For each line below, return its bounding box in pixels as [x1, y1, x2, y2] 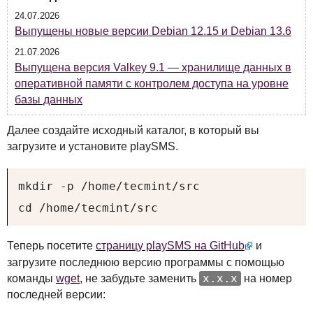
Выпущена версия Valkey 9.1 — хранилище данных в [15, 61, 291, 73]
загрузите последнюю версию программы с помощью [7, 256, 284, 269]
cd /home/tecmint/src [18, 201, 158, 214]
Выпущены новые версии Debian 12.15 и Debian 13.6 [15, 24, 291, 37]
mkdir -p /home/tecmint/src [18, 179, 200, 193]
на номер [241, 272, 292, 285]
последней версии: [7, 289, 105, 301]
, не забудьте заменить [80, 272, 199, 285]
